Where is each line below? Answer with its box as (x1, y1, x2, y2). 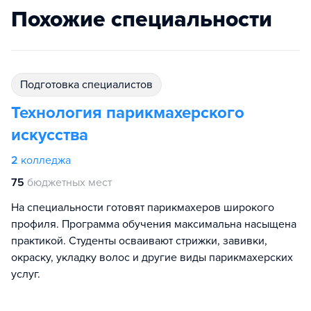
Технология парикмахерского (11, 103, 244, 124)
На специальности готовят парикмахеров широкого (11, 201, 274, 215)
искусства (11, 125, 88, 146)
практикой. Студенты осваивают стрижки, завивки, (11, 234, 267, 249)
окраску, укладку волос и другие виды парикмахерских (11, 251, 293, 265)
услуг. (11, 267, 40, 282)
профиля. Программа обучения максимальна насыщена (11, 217, 296, 232)
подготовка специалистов (28, 78, 153, 92)
